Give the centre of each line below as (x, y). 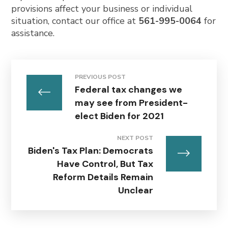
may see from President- (132, 103)
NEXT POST (135, 138)
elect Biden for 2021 (120, 116)
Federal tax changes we (129, 90)
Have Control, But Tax (105, 164)
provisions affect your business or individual (102, 9)
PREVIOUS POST (101, 77)
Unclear (135, 190)
